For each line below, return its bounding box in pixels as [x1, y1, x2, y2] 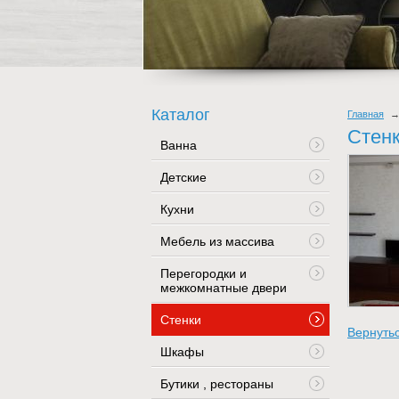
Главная [347, 109, 384, 119]
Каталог [151, 106, 210, 124]
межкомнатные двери [160, 281, 287, 296]
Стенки [160, 313, 201, 328]
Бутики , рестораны [160, 377, 273, 392]
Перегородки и [160, 266, 247, 281]
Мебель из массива [160, 234, 274, 249]
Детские [160, 170, 207, 185]
